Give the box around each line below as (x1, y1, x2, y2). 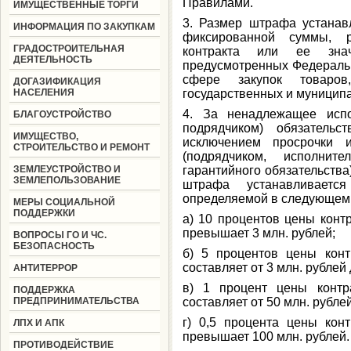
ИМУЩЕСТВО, (13, 131, 78, 142)
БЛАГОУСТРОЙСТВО (13, 109, 111, 120)
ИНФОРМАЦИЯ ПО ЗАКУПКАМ (13, 21, 155, 32)
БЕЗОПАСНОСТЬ (13, 241, 95, 251)
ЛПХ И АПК (13, 317, 64, 328)
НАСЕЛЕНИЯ (13, 87, 74, 98)
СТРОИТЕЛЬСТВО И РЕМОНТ (13, 142, 150, 153)
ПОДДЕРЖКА (13, 284, 75, 295)
